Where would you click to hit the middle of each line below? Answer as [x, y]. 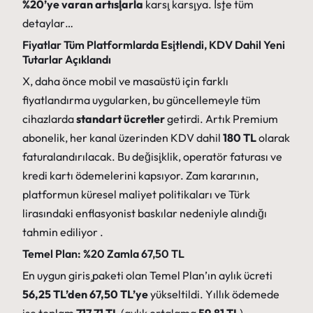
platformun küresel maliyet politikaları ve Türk [136, 195]
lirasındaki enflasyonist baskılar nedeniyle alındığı [145, 213]
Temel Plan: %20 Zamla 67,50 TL [103, 254]
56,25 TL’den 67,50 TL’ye [85, 294]
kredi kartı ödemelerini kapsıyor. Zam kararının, [140, 176]
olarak [273, 138]
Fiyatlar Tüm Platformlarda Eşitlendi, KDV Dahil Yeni [154, 45]
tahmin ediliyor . [63, 232]
